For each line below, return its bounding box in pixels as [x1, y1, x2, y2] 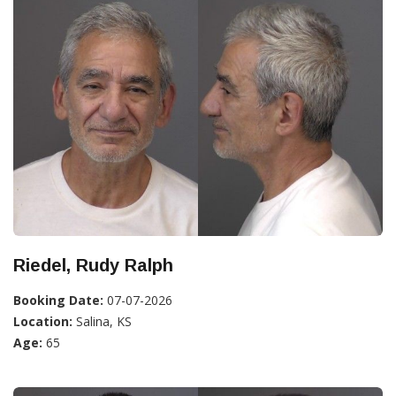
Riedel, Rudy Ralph [13, 255, 173, 276]
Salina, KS [72, 313, 132, 331]
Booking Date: [13, 292, 103, 309]
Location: [13, 313, 72, 331]
